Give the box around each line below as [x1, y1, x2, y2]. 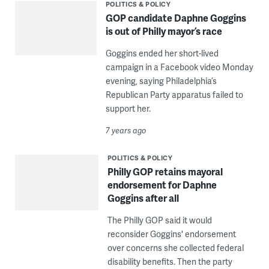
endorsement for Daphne [107, 178, 217, 192]
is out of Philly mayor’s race [105, 24, 222, 38]
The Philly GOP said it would [107, 214, 212, 226]
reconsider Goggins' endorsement [107, 228, 236, 240]
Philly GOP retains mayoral [107, 165, 223, 179]
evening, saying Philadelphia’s [105, 75, 217, 87]
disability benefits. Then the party [107, 256, 232, 268]
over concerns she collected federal [107, 242, 244, 254]
